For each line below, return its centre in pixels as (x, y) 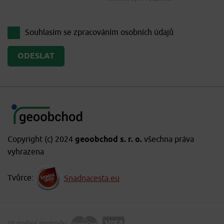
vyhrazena (26, 152)
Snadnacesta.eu (92, 179)
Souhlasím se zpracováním (73, 32)
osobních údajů (147, 32)
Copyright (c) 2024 (41, 139)
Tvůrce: (20, 178)
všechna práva (168, 139)
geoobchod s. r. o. (108, 140)
